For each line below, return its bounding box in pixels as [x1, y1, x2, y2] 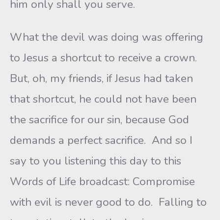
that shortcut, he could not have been [10, 91, 196, 107]
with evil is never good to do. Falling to [10, 194, 207, 210]
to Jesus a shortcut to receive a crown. [10, 50, 200, 65]
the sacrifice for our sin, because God [10, 112, 189, 127]
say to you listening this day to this [10, 153, 181, 168]
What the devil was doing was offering [10, 29, 203, 45]
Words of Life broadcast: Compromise [10, 174, 195, 189]
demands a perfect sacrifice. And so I [10, 133, 192, 148]
